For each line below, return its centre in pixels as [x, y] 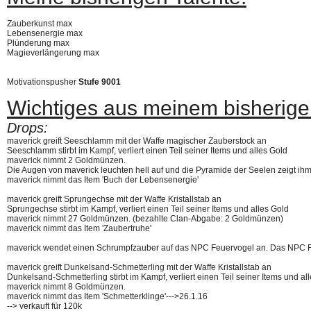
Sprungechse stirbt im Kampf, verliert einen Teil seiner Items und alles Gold [148, 209]
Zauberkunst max [40, 24]
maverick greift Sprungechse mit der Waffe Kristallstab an [114, 199]
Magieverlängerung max [53, 53]
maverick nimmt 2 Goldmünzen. [66, 160]
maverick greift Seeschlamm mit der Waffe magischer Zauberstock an [137, 141]
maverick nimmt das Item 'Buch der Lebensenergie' [103, 180]
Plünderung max [38, 43]
